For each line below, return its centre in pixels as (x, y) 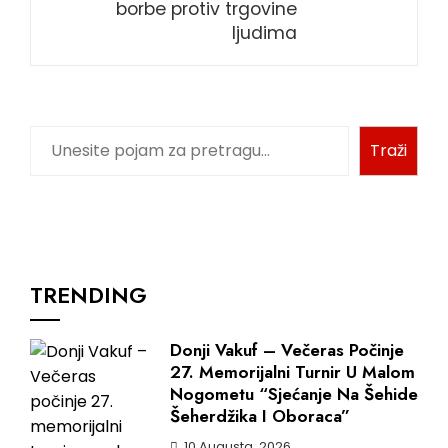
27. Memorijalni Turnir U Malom (292, 371)
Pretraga (68, 137)
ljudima (264, 32)
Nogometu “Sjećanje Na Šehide (294, 393)
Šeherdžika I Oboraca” (260, 415)
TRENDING (88, 294)
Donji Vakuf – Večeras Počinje (287, 349)
